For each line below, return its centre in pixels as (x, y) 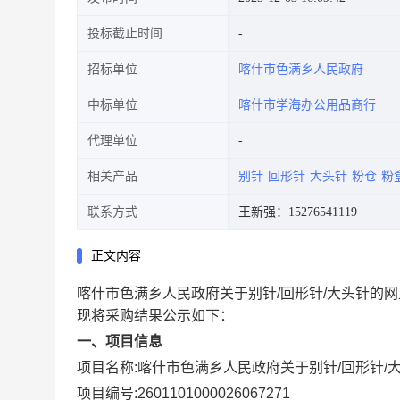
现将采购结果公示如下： (155, 316)
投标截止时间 (125, 33)
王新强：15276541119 (298, 212)
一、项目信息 (120, 342)
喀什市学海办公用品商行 (307, 105)
